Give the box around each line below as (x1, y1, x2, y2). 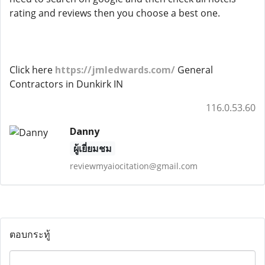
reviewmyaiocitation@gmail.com (69, 160, 198, 172)
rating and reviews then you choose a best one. (9, 7, 220, 20)
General (175, 63, 213, 76)
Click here (9, 63, 55, 76)
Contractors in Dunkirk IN (9, 77, 123, 91)
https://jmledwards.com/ (55, 63, 175, 76)
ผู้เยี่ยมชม (73, 142, 112, 155)
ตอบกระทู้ (9, 228, 50, 241)
